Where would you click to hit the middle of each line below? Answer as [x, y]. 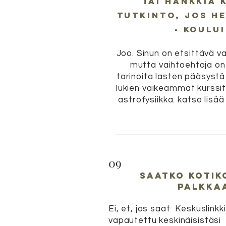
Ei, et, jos [128, 209]
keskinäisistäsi [190, 220]
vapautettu [133, 220]
